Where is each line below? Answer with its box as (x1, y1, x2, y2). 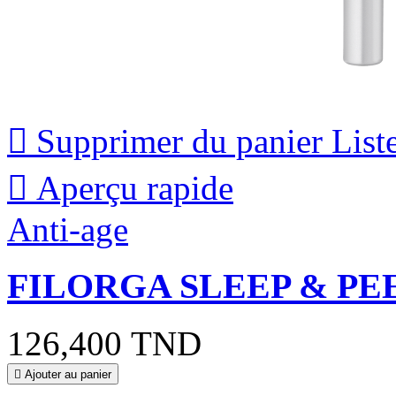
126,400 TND (7, 324, 202, 363)
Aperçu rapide (36, 168, 233, 207)
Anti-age (7, 209, 128, 248)
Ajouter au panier (25, 368, 111, 382)
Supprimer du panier (36, 121, 323, 160)
